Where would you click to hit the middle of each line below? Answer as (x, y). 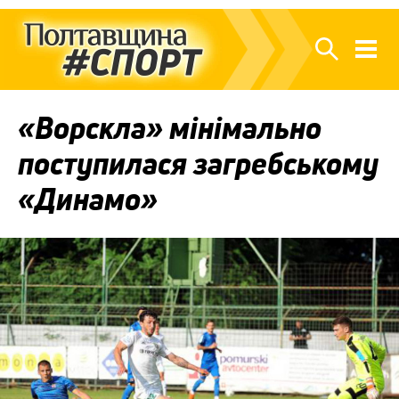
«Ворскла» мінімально (170, 128)
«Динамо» (88, 199)
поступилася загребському (198, 163)
